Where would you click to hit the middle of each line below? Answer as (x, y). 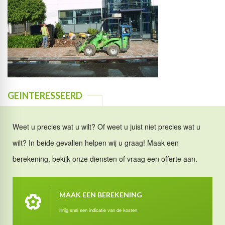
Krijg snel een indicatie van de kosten (98, 210)
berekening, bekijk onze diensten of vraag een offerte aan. (105, 158)
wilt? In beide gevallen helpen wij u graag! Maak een (96, 142)
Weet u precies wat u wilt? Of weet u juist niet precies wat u (106, 126)
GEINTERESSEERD (45, 95)
